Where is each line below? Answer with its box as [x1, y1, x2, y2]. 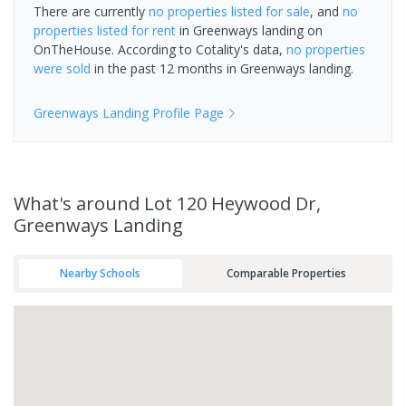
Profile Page [149, 103, 224, 121]
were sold [34, 59, 91, 77]
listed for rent [93, 21, 176, 39]
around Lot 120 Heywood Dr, [76, 190, 321, 216]
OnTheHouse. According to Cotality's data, [34, 40, 286, 58]
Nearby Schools [60, 266, 141, 281]
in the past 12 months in [91, 59, 240, 77]
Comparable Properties [226, 266, 346, 281]
